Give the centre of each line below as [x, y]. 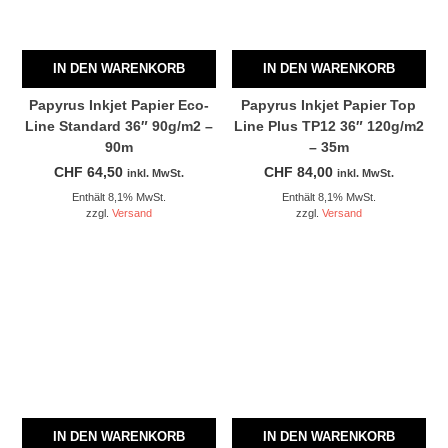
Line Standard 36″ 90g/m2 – [119, 125]
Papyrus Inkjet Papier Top [329, 104]
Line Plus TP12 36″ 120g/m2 [328, 125]
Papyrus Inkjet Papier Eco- [119, 104]
